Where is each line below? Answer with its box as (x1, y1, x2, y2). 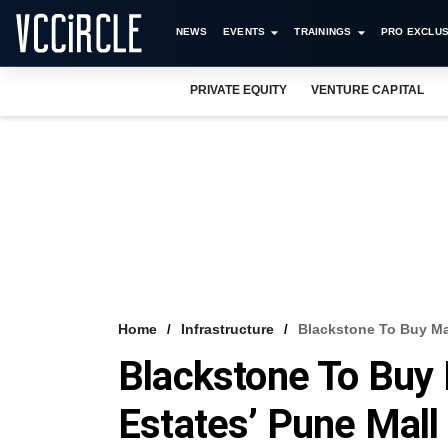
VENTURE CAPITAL (311, 83, 424, 97)
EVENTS (222, 26, 266, 37)
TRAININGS (294, 26, 352, 37)
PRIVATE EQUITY (190, 83, 288, 97)
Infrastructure (181, 321, 274, 337)
